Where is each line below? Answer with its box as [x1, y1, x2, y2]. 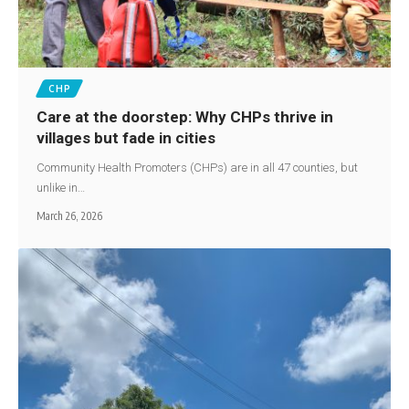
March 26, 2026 [37, 208, 103, 223]
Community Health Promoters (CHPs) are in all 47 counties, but [37, 160, 359, 174]
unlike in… [37, 180, 86, 194]
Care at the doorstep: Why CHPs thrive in [37, 107, 334, 126]
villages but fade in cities [37, 128, 216, 147]
